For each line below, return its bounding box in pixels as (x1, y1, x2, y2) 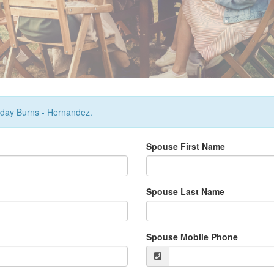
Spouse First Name (146, 140, 225, 152)
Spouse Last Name (146, 185, 224, 198)
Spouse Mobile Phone (146, 231, 238, 243)
